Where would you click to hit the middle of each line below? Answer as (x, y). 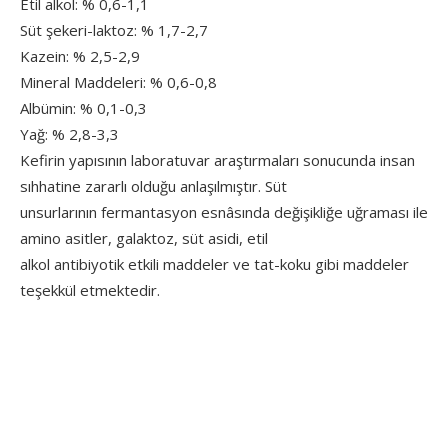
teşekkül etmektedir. (90, 290)
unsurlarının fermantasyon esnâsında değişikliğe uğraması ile (224, 212)
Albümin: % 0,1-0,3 (83, 108)
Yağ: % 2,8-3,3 (69, 134)
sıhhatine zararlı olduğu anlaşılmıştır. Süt (153, 186)
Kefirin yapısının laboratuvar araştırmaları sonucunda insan (217, 160)
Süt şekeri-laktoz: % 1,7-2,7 (114, 30)
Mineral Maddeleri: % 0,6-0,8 (118, 82)
